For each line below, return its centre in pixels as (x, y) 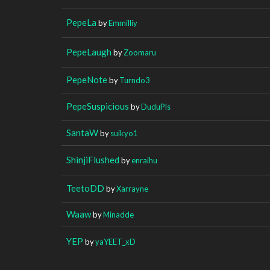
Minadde (118, 214)
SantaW (82, 132)
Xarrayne (132, 188)
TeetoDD (85, 188)
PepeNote (87, 79)
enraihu (144, 160)
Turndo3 (134, 80)
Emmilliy (123, 23)
